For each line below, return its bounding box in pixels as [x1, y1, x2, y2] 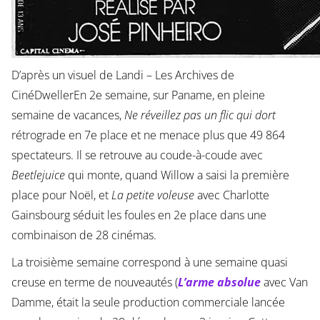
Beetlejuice [11, 166, 65, 183]
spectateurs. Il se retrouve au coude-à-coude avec [11, 146, 263, 163]
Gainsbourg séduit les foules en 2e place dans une [11, 206, 266, 223]
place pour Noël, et [11, 186, 111, 203]
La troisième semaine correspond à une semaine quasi [11, 254, 288, 270]
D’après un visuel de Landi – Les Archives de [11, 66, 234, 83]
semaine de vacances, [11, 106, 124, 123]
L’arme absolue [177, 274, 261, 290]
